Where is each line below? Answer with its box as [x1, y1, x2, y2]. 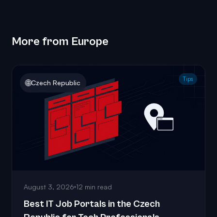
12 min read [76, 183, 112, 191]
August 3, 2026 [24, 183, 74, 191]
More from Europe [12, 35, 108, 49]
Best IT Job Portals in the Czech [24, 199, 160, 210]
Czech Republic [31, 78, 80, 87]
